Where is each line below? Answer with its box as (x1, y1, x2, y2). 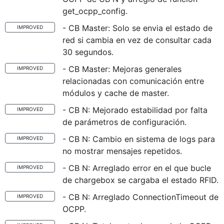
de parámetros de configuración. (62, 117, 186, 127)
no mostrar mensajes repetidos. (62, 146, 182, 156)
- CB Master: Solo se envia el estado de (62, 23, 212, 33)
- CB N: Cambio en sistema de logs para (62, 134, 215, 144)
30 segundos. (62, 47, 113, 57)
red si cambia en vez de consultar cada (62, 35, 211, 45)
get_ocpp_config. (62, 6, 127, 16)
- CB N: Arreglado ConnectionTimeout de (62, 192, 218, 202)
